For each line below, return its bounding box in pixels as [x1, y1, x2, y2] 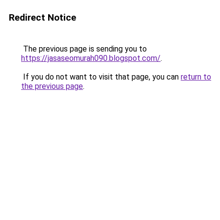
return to [181, 72, 211, 82]
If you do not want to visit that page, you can [21, 72, 181, 82]
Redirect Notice [9, 12, 76, 23]
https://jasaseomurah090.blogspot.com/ [21, 54, 161, 63]
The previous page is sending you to [21, 44, 147, 54]
